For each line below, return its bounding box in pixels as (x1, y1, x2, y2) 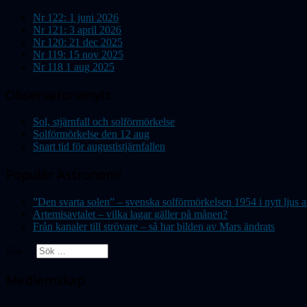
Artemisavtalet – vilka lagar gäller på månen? (33, 208, 228, 220)
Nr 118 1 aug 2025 (33, 60, 114, 73)
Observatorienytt (5, 86, 111, 103)
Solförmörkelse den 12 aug (33, 128, 149, 140)
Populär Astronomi (5, 166, 121, 184)
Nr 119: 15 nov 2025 (33, 48, 123, 60)
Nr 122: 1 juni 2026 (33, 11, 119, 23)
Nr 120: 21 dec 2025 (33, 36, 123, 48)
